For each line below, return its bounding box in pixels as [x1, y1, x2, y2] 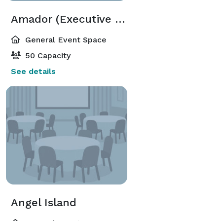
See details [11, 66, 56, 76]
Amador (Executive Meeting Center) [115, 12, 125, 25]
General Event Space [23, 35, 107, 44]
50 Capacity [23, 50, 71, 60]
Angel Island [11, 196, 76, 209]
